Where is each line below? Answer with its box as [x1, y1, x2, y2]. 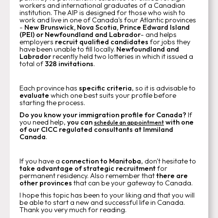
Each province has [19, 83, 79, 92]
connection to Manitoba [61, 156, 141, 165]
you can [66, 117, 94, 127]
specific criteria [79, 83, 132, 92]
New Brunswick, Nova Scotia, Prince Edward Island [24, 22, 190, 32]
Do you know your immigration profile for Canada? [19, 110, 188, 119]
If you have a [19, 156, 61, 165]
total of [19, 59, 45, 68]
